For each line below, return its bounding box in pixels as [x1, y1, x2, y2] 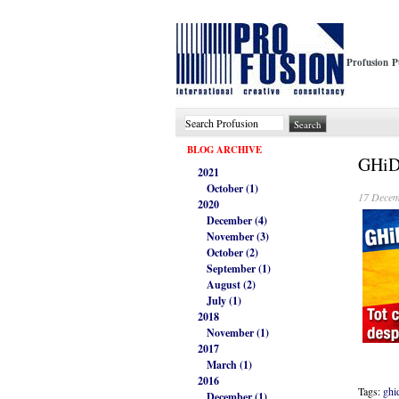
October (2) [207, 245, 258, 261]
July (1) [207, 293, 241, 309]
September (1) [207, 261, 271, 277]
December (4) [207, 213, 267, 229]
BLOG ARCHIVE [187, 142, 262, 158]
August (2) [207, 277, 256, 293]
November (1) [207, 325, 269, 341]
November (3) [207, 229, 269, 245]
